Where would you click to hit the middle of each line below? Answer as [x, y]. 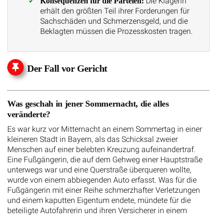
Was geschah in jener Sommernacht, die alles [88, 103]
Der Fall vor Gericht [67, 68]
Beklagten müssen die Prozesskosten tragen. [116, 31]
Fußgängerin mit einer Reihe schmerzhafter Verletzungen [104, 190]
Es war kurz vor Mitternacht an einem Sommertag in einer [105, 129]
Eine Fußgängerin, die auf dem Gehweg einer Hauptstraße [105, 159]
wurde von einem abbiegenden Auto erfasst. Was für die [102, 180]
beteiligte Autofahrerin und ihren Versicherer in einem [97, 210]
